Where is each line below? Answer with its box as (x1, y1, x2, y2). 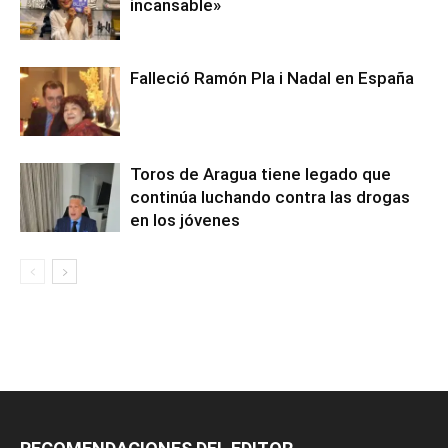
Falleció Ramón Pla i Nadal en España (130, 68, 414, 89)
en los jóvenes (130, 210, 240, 231)
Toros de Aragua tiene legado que (130, 164, 391, 185)
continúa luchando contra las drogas (130, 187, 410, 208)
